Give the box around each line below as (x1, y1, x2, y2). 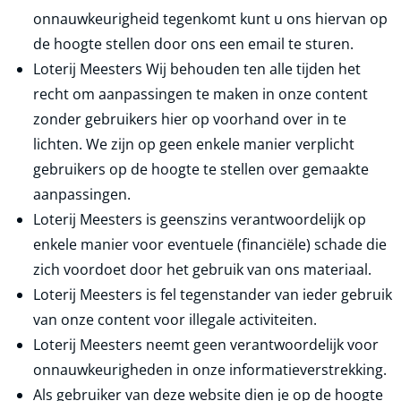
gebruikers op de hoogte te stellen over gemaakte (33, 159, 369, 179)
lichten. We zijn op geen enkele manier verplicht (33, 134, 354, 154)
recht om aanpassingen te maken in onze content (33, 84, 368, 104)
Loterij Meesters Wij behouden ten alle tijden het (33, 59, 361, 79)
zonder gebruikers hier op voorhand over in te (33, 109, 346, 129)
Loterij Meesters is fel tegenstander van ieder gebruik (33, 285, 392, 304)
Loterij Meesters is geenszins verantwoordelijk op (33, 209, 366, 229)
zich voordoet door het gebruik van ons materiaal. (33, 260, 371, 279)
